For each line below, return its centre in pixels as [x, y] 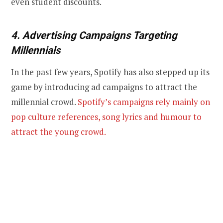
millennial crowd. [44, 102]
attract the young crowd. [58, 132]
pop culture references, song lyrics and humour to [106, 117]
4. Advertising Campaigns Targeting [94, 36]
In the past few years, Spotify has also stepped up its [110, 72]
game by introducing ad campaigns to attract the [104, 87]
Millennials [36, 51]
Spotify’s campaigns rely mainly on [144, 102]
